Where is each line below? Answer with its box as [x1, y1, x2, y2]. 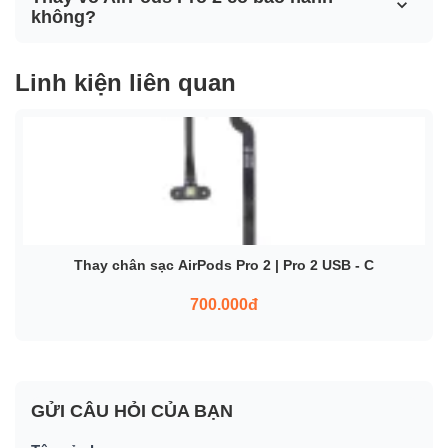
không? [31, 7, 96, 28]
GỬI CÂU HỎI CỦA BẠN [31, 401, 233, 422]
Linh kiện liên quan [15, 69, 236, 97]
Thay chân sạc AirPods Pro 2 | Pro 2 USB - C [74, 257, 374, 274]
